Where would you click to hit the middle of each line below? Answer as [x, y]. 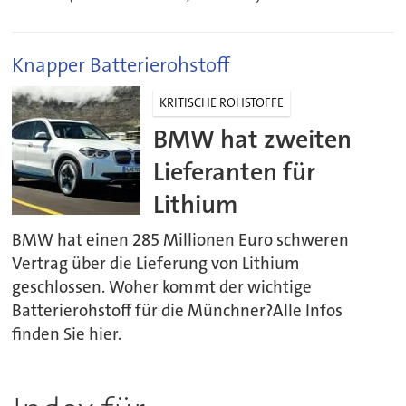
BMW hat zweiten [253, 140]
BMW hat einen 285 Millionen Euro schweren [181, 241]
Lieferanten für [235, 172]
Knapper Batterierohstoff [121, 65]
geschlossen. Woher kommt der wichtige [162, 288]
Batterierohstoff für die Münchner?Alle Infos [178, 311]
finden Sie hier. [67, 335]
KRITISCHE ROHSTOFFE [222, 103]
